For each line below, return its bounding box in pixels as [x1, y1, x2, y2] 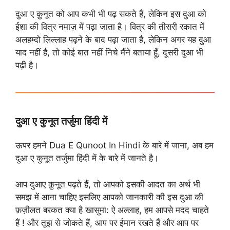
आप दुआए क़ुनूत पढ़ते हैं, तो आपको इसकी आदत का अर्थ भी [15, 179, 200, 189]
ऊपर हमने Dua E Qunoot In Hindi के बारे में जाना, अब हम [15, 140, 214, 151]
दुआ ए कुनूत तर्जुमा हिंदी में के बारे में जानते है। [15, 153, 159, 164]
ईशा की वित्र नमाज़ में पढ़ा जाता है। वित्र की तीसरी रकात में [15, 22, 204, 32]
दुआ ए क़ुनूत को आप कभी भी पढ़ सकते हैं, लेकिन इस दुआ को [15, 9, 206, 20]
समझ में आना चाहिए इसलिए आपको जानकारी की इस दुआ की [15, 191, 203, 202]
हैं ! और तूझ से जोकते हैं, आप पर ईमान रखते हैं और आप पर [15, 217, 199, 228]
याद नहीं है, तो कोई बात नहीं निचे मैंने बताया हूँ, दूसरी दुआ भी [15, 47, 203, 58]
